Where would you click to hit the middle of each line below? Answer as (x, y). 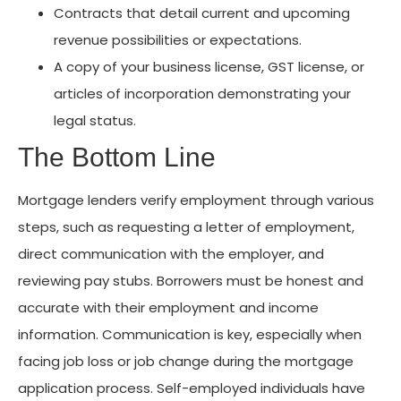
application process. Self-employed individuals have (192, 388)
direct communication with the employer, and (171, 253)
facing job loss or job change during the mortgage (186, 361)
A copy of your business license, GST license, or (209, 67)
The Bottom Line (117, 157)
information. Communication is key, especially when (190, 334)
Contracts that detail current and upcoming (202, 13)
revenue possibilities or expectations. (178, 40)
